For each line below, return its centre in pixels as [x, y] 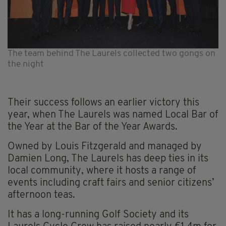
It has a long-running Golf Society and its [98, 215]
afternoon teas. [41, 195]
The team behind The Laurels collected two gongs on [111, 53]
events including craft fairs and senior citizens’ [111, 183]
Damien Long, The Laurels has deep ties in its [108, 159]
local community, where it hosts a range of [102, 171]
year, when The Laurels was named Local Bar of [113, 115]
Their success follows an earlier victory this [103, 103]
